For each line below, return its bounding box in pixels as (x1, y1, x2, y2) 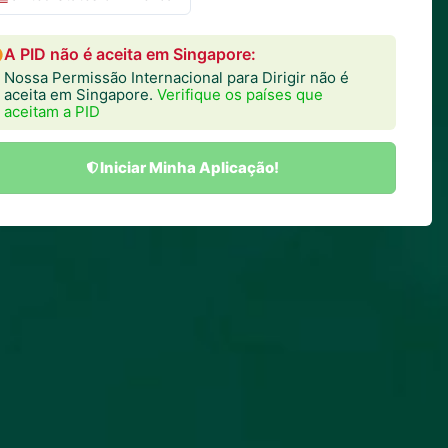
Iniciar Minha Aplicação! (100, 157, 279, 177)
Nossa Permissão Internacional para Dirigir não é (4, 67, 349, 87)
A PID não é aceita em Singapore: (4, 43, 256, 64)
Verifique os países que (157, 84, 323, 104)
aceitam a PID (4, 101, 100, 121)
